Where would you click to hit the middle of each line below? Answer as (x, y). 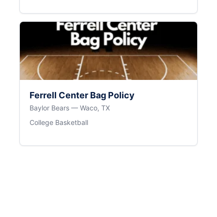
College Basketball (59, 122)
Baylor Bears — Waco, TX (70, 108)
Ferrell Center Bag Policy (82, 95)
